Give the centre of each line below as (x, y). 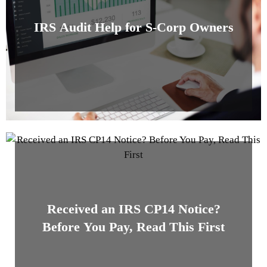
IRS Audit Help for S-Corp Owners (133, 27)
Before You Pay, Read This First (133, 227)
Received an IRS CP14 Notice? (133, 209)
